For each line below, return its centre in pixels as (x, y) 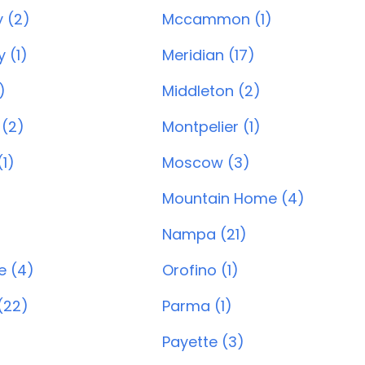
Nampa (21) (204, 234)
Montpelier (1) (211, 127)
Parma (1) (197, 306)
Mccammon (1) (217, 19)
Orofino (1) (200, 270)
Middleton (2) (211, 91)
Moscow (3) (206, 163)
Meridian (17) (209, 55)
